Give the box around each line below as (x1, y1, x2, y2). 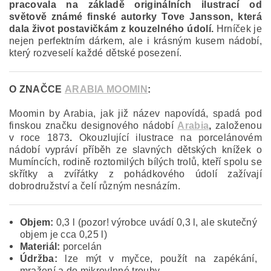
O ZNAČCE (9, 84, 65, 94)
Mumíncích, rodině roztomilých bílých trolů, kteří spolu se (9, 157, 262, 167)
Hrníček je (216, 24, 263, 34)
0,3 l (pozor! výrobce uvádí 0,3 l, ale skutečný (56, 217, 257, 227)
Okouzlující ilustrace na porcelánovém (79, 132, 263, 143)
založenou (211, 120, 262, 131)
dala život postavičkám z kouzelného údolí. (9, 24, 217, 34)
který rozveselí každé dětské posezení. (9, 48, 182, 58)
